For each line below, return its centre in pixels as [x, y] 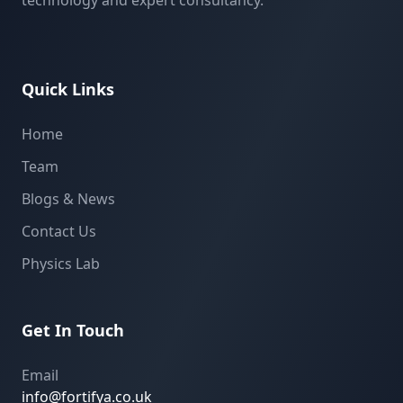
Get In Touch [73, 330]
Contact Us [59, 231]
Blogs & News [68, 199]
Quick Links [68, 89]
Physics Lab [61, 264]
